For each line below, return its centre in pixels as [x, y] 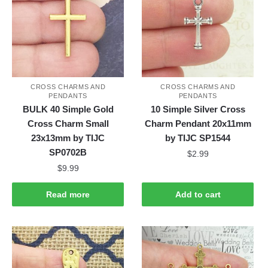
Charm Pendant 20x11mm [198, 124]
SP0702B [68, 153]
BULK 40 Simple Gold [68, 109]
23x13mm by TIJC [68, 138]
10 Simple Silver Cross [198, 109]
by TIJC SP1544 [198, 138]
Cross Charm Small [68, 124]
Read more [68, 195]
